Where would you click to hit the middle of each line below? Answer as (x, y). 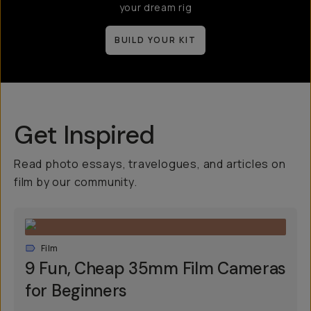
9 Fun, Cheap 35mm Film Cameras (156, 268)
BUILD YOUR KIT (155, 40)
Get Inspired (84, 135)
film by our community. (76, 182)
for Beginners (76, 291)
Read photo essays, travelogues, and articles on (150, 164)
